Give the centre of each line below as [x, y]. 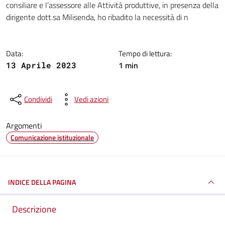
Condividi [38, 99]
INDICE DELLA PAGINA [42, 182]
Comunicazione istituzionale [52, 137]
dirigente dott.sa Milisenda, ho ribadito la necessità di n [97, 17]
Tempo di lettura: [145, 53]
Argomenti [24, 126]
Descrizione [34, 209]
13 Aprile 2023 [41, 65]
